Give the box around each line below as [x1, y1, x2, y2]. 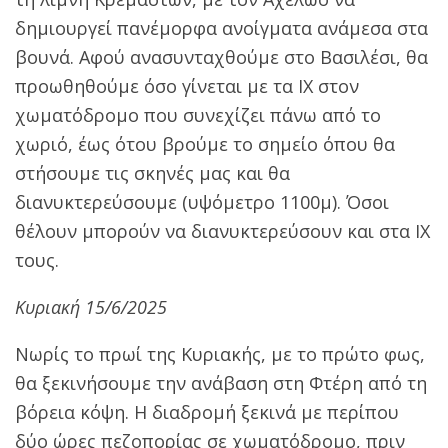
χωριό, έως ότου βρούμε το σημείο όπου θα [15, 131, 395, 156]
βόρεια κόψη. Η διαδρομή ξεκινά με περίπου [15, 399, 399, 424]
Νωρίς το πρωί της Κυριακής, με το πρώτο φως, [15, 341, 425, 366]
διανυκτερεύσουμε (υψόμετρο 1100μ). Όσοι [15, 189, 389, 214]
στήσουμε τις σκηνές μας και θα [15, 160, 290, 185]
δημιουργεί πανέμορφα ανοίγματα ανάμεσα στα [15, 15, 428, 40]
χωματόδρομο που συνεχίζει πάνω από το [15, 102, 381, 127]
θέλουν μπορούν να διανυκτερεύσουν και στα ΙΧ [15, 218, 430, 243]
